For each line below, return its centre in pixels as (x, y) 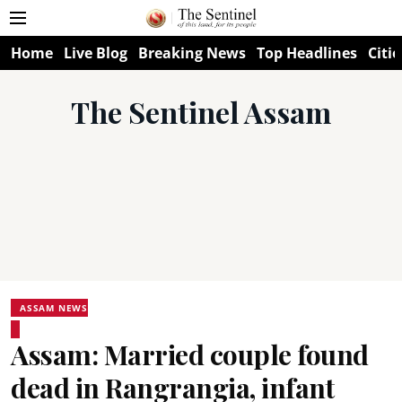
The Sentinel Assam (201, 112)
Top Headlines (307, 53)
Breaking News (192, 53)
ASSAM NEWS (54, 308)
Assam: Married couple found (190, 354)
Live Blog (96, 53)
